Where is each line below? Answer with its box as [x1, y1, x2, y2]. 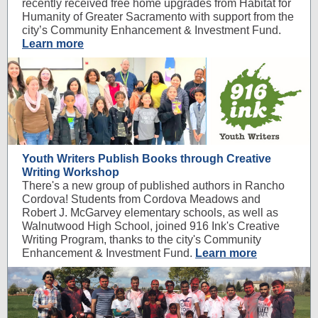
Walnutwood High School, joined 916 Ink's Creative [22, 220, 280, 232]
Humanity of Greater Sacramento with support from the [22, 11, 294, 23]
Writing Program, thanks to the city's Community [22, 234, 261, 246]
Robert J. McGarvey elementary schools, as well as [22, 207, 278, 219]
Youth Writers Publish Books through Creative [22, 153, 271, 165]
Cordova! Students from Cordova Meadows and [22, 193, 261, 205]
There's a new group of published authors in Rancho [22, 180, 285, 192]
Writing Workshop [22, 166, 119, 178]
